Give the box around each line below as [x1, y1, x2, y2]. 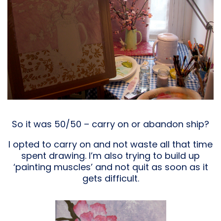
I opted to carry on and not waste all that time [8, 138, 213, 151]
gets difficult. [82, 172, 139, 185]
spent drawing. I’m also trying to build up [21, 149, 200, 162]
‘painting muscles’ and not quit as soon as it [13, 161, 208, 174]
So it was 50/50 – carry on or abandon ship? [12, 118, 209, 131]
